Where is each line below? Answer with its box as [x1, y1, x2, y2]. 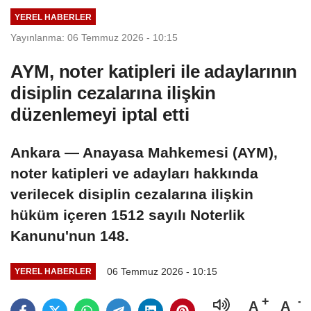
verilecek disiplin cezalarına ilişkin [10, 185, 253, 202]
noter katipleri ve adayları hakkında [10, 165, 258, 181]
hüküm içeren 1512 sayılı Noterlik [10, 206, 245, 223]
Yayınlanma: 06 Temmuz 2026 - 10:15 [10, 31, 178, 43]
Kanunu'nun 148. [10, 227, 129, 244]
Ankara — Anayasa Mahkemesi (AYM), [10, 144, 278, 160]
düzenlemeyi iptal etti [10, 103, 190, 125]
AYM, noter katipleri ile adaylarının [10, 60, 298, 82]
